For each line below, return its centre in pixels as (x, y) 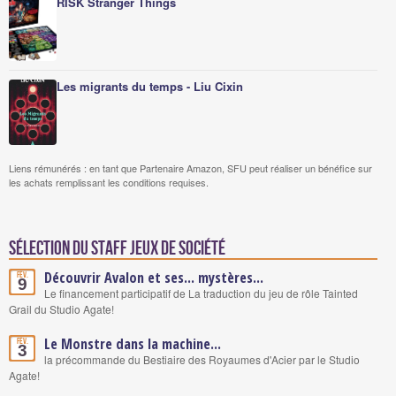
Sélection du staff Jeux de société (117, 248)
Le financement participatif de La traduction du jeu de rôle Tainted (201, 293)
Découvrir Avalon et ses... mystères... (154, 277)
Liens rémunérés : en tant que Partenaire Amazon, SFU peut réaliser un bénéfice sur (190, 168)
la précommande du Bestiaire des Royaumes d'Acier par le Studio (202, 359)
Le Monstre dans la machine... (133, 343)
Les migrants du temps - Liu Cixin (150, 86)
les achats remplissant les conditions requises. (109, 182)
